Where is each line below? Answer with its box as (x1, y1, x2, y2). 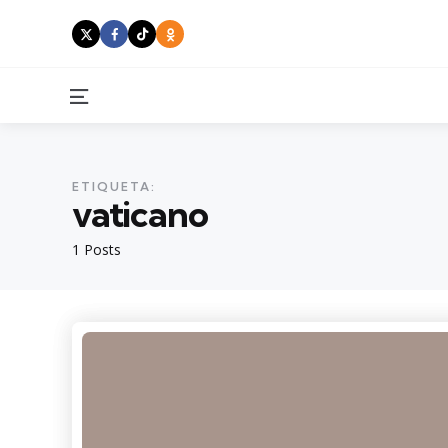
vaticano (72, 191, 208, 236)
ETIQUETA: (72, 179, 156, 194)
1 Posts (72, 240, 121, 259)
